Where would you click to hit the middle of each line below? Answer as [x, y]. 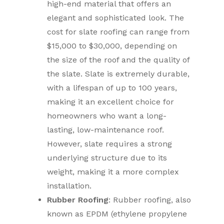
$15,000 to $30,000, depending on [112, 46]
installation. [69, 186]
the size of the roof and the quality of [118, 60]
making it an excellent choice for [111, 102]
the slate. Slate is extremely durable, [118, 74]
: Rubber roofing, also [150, 200]
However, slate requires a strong [110, 144]
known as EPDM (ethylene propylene [117, 214]
